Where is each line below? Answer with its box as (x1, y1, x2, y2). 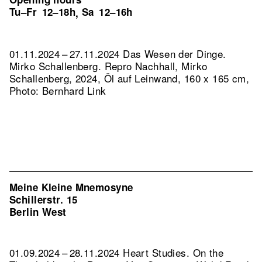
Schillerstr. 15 (9, 192, 78, 206)
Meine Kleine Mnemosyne (9, 180, 133, 194)
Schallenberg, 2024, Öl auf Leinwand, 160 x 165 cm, (9, 71, 250, 85)
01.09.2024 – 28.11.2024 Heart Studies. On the (9, 245, 224, 260)
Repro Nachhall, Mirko (104, 58, 208, 73)
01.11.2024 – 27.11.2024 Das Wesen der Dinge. (9, 46, 226, 61)
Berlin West (9, 205, 67, 219)
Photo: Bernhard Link (9, 83, 106, 98)
